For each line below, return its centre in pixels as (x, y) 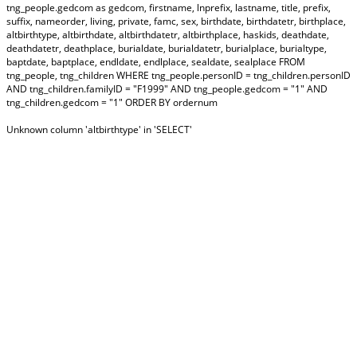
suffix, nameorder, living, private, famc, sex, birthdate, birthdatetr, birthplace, (176, 21)
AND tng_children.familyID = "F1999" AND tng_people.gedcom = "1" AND (167, 89)
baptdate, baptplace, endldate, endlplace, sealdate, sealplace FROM (156, 62)
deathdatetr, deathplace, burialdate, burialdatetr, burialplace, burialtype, (167, 48)
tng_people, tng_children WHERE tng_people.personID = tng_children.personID (178, 75)
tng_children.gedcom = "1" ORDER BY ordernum (112, 102)
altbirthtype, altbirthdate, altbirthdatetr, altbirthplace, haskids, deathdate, (168, 35)
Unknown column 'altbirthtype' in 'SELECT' (99, 129)
